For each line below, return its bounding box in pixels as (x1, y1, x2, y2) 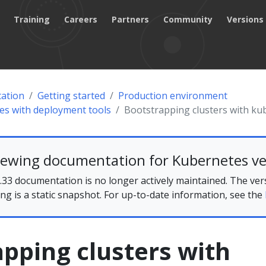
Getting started (37, 89, 105, 102)
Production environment (118, 89, 227, 102)
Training (14, 13, 50, 25)
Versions (227, 13, 264, 25)
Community (163, 13, 213, 25)
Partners (112, 13, 150, 25)
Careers (64, 13, 98, 25)
